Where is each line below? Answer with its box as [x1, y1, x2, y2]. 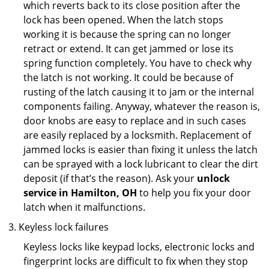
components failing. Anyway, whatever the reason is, [23, 100, 260, 113]
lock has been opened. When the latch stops [23, 13, 223, 26]
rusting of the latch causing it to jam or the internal [23, 85, 254, 98]
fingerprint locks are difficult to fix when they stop [23, 255, 248, 268]
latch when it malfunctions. [23, 201, 145, 214]
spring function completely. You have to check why [23, 56, 252, 70]
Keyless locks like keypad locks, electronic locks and [23, 240, 255, 253]
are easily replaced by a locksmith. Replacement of [23, 128, 251, 142]
